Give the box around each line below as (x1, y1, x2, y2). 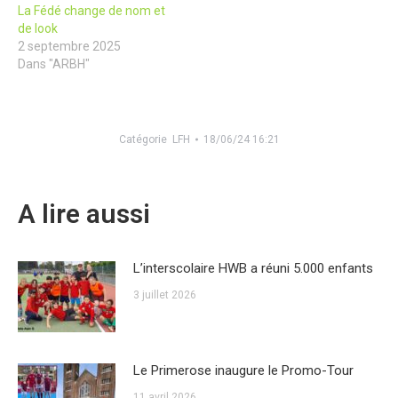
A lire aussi (18, 197, 150, 229)
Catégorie (118, 132, 172, 146)
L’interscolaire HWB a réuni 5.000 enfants (133, 259, 373, 276)
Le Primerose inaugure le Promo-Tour (133, 362, 354, 378)
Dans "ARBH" (18, 56, 90, 71)
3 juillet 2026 (133, 288, 196, 301)
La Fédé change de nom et (18, 3, 165, 18)
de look (18, 20, 58, 36)
